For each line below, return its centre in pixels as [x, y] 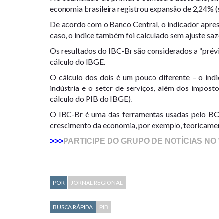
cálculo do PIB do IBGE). [91, 99]
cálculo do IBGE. [77, 62]
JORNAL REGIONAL [97, 183]
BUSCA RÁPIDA [73, 207]
